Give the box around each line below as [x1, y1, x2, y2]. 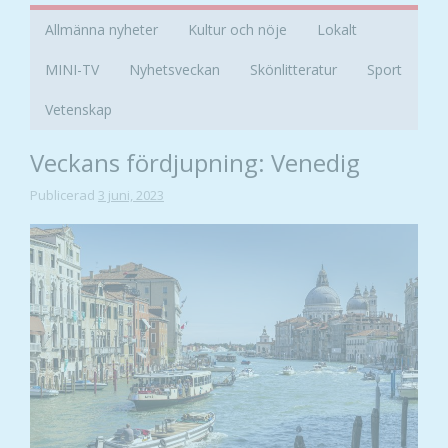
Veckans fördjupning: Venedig [30, 146, 360, 180]
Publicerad [30, 186, 98, 205]
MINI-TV [45, 60, 99, 80]
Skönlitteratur [250, 60, 337, 80]
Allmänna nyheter [45, 20, 158, 40]
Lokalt [317, 20, 357, 40]
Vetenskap [45, 100, 112, 120]
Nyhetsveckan [129, 60, 220, 80]
